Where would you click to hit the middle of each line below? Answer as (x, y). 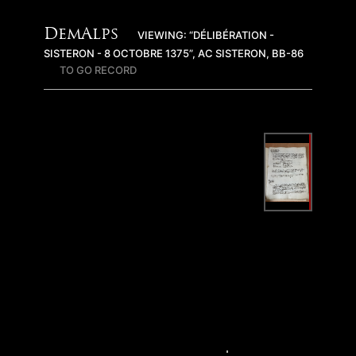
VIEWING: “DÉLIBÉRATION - (206, 35)
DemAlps (81, 35)
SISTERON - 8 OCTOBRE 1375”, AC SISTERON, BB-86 (174, 53)
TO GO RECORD (98, 70)
